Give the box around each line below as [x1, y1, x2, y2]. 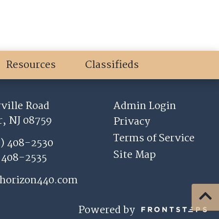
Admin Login [113, 98, 176, 114]
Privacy [113, 113, 151, 130]
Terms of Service [113, 130, 195, 147]
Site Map [113, 147, 156, 163]
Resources [6, 57, 56, 73]
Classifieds [85, 57, 139, 73]
